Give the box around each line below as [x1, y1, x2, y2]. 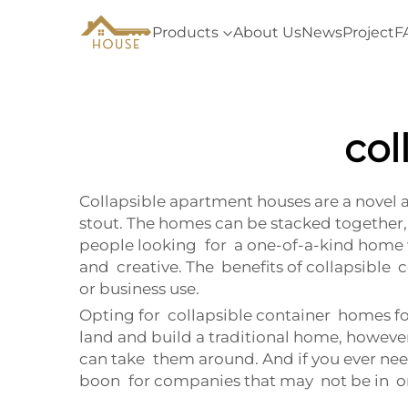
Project [342, 24, 394, 41]
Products [152, 24, 219, 41]
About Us [233, 24, 301, 41]
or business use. [79, 280, 199, 298]
